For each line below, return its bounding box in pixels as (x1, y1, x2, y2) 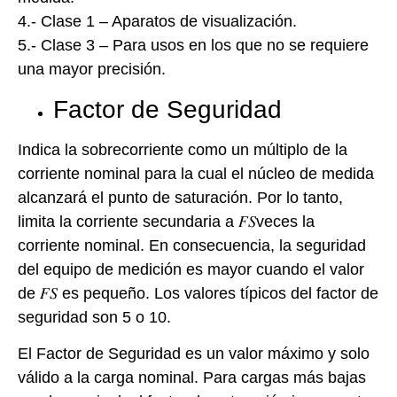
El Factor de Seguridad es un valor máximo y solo (18, 345, 370, 363)
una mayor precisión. (18, 60, 166, 79)
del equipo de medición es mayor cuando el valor (18, 260, 364, 278)
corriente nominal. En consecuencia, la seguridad (18, 236, 366, 254)
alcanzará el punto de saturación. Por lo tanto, (18, 188, 343, 206)
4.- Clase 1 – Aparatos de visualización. (18, 12, 297, 31)
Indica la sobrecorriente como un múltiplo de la (18, 140, 347, 159)
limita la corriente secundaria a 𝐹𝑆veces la (18, 212, 315, 230)
